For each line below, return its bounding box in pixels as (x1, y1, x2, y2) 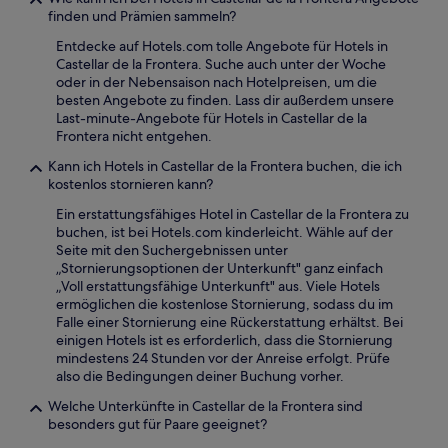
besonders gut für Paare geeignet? (48, 414, 267, 433)
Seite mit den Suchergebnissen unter (56, 240, 288, 259)
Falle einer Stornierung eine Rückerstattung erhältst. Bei (56, 312, 403, 331)
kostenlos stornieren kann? (48, 174, 213, 193)
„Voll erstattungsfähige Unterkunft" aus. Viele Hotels (56, 276, 380, 295)
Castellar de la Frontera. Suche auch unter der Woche (56, 54, 386, 73)
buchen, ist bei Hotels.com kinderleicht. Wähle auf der (56, 222, 393, 241)
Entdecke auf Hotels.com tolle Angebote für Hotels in (56, 36, 388, 55)
